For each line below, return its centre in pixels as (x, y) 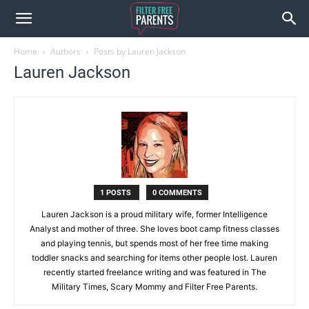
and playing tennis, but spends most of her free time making (154, 243)
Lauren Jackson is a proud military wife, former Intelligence (154, 214)
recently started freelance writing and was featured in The (154, 272)
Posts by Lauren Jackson (140, 51)
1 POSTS (117, 193)
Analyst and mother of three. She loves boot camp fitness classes (154, 229)
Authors (66, 51)
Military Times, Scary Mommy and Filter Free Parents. (154, 287)
